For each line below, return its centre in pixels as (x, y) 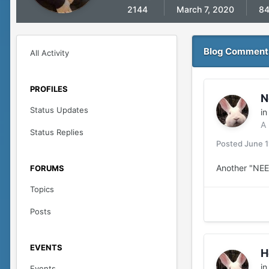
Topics (42, 189)
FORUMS (47, 168)
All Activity (50, 53)
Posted (230, 144)
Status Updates (59, 110)
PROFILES (49, 89)
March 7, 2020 (205, 9)
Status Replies (57, 132)
